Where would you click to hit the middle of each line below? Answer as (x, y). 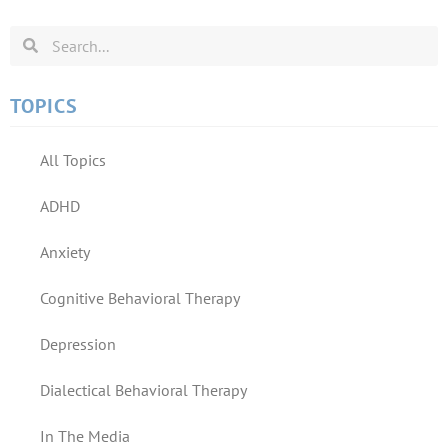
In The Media (85, 435)
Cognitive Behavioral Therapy (140, 297)
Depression (78, 343)
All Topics (73, 159)
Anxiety (65, 251)
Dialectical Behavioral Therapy (143, 389)
